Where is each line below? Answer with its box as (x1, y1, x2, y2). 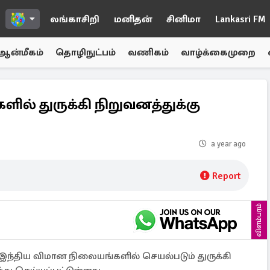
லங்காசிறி (50, 13, 99, 25)
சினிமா (166, 13, 201, 25)
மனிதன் (114, 13, 152, 25)
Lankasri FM (215, 13, 266, 25)
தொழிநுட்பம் (55, 46, 116, 58)
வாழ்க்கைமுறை (181, 46, 256, 58)
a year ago (211, 139, 246, 149)
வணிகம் (128, 46, 169, 58)
